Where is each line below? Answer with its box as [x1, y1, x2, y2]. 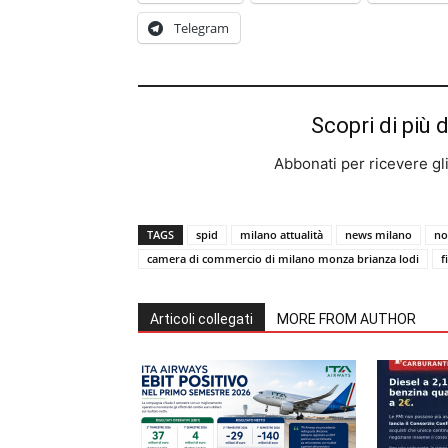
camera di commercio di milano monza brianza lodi [147, 251, 419, 266]
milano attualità [240, 227, 323, 242]
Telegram [174, 19, 229, 37]
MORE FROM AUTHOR [277, 311, 416, 327]
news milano [345, 227, 412, 242]
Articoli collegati [150, 311, 253, 327]
